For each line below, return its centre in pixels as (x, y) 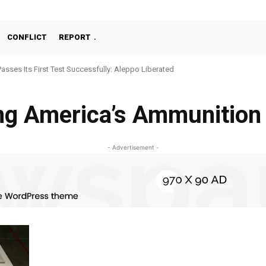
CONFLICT (27, 37)
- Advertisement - (133, 147)
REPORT (75, 37)
